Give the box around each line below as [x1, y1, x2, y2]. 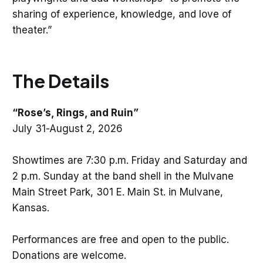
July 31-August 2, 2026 [12, 122, 123, 134]
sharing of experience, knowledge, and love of [12, 8, 231, 20]
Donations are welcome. [12, 249, 129, 261]
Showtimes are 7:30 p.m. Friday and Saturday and [12, 154, 247, 166]
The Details [12, 69, 109, 92]
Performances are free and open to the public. [12, 233, 229, 245]
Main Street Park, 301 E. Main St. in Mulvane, [12, 186, 223, 198]
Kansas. [12, 201, 49, 214]
